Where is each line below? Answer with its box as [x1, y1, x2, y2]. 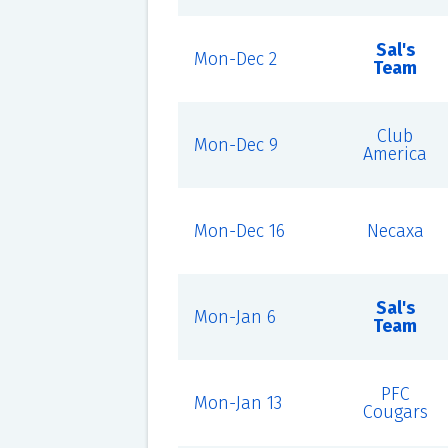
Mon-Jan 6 [193, 306, 276, 328]
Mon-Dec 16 [193, 220, 285, 242]
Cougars [362, 401, 428, 423]
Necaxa [366, 220, 424, 242]
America [363, 143, 428, 165]
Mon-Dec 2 [193, 48, 277, 70]
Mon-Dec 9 [193, 134, 278, 156]
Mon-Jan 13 [193, 392, 282, 414]
